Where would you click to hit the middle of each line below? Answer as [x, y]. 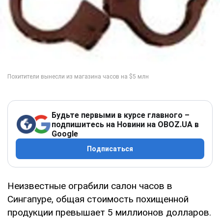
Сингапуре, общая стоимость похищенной [98, 199]
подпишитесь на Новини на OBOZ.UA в [125, 124]
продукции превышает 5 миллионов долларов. [109, 212]
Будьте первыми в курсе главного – [121, 115]
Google [65, 134]
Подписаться [110, 149]
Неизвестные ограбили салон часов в [90, 186]
